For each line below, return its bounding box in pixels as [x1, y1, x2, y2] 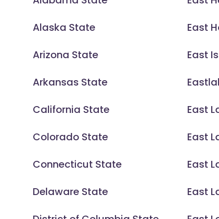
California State [33, 103, 110, 117]
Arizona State [33, 48, 99, 62]
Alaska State [33, 21, 96, 35]
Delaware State [33, 185, 109, 199]
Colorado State [33, 130, 109, 144]
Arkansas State [33, 75, 108, 89]
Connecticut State [33, 157, 122, 172]
